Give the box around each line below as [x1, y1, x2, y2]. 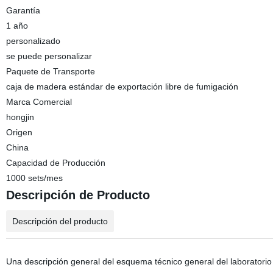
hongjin [5, 112, 34, 122]
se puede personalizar [5, 51, 92, 61]
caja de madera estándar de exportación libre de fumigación [5, 82, 238, 91]
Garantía [5, 5, 40, 15]
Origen [5, 127, 32, 137]
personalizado [5, 36, 60, 46]
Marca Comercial [5, 97, 72, 107]
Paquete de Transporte [5, 66, 95, 76]
